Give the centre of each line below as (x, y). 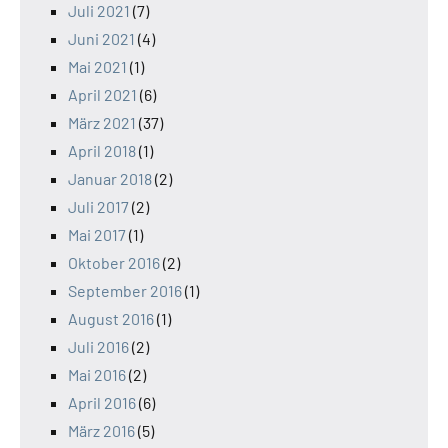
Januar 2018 (110, 179)
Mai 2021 (97, 67)
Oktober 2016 (114, 263)
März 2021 (102, 123)
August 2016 (111, 319)
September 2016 (125, 291)
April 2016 (102, 403)
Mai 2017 (97, 235)
